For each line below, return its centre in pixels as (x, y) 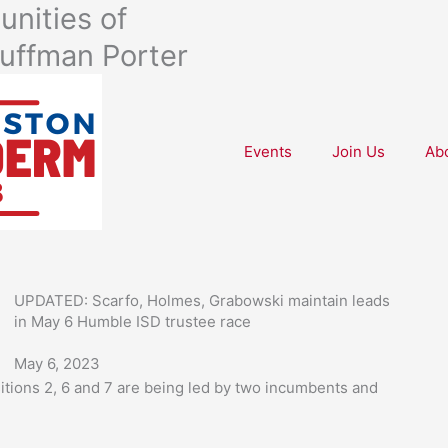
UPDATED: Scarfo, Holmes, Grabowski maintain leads (201, 300)
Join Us (358, 151)
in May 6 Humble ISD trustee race (132, 321)
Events (268, 151)
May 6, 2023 (56, 363)
